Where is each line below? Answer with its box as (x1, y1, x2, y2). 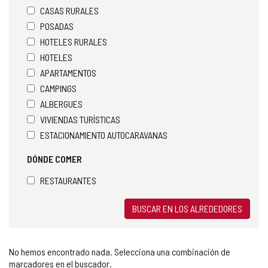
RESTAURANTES (40, 174, 96, 186)
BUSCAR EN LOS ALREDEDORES (132, 202, 242, 214)
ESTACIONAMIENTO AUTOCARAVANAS (40, 129, 167, 141)
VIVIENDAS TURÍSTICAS (40, 113, 120, 125)
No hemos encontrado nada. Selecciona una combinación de (9, 245, 230, 257)
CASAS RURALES (40, 4, 99, 16)
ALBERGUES (40, 98, 83, 109)
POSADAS (40, 20, 74, 32)
